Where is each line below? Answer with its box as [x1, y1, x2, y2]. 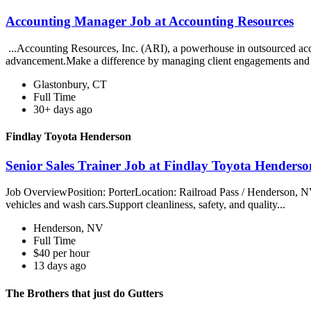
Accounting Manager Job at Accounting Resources [6, 14, 294, 29]
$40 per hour [33, 247, 90, 260]
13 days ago [33, 260, 86, 272]
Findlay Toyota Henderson [6, 131, 131, 143]
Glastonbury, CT [33, 78, 107, 91]
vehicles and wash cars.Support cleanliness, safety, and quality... [6, 199, 285, 211]
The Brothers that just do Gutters [6, 287, 163, 299]
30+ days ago [33, 103, 92, 116]
